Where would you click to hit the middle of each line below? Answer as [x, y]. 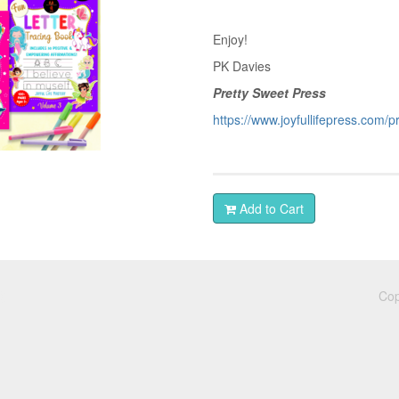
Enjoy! [230, 39]
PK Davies [242, 66]
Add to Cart [270, 208]
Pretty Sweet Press [269, 93]
